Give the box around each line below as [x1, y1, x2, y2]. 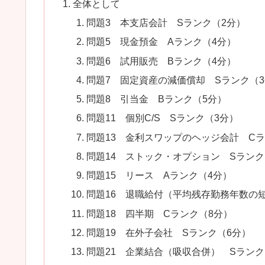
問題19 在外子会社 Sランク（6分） [86, 227, 251, 238]
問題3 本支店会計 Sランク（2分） [86, 17, 246, 28]
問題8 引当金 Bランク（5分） [86, 93, 227, 105]
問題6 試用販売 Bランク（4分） [86, 55, 237, 66]
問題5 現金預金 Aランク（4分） [86, 36, 237, 47]
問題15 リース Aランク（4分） [86, 170, 232, 181]
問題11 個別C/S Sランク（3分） [86, 112, 239, 124]
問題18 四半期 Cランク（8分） [86, 208, 233, 219]
